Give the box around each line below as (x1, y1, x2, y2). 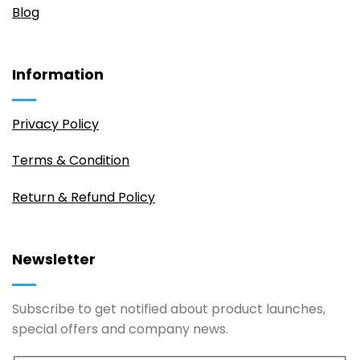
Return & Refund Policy (12, 188, 155, 207)
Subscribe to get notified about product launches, (12, 300, 325, 319)
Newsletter (12, 249, 96, 270)
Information (12, 63, 104, 84)
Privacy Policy (12, 114, 99, 133)
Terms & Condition (12, 151, 129, 170)
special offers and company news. (12, 320, 228, 339)
